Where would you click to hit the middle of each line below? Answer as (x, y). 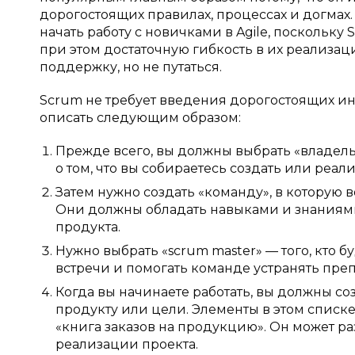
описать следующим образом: (140, 118)
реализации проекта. (127, 344)
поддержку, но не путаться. (131, 67)
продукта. (88, 227)
